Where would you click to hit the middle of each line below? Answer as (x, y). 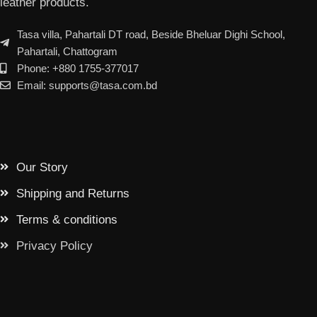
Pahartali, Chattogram (67, 51)
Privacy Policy (54, 246)
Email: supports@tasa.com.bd (87, 85)
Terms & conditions (67, 219)
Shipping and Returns (73, 193)
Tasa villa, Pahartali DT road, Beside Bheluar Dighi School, (151, 34)
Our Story (42, 167)
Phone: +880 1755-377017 (77, 68)
